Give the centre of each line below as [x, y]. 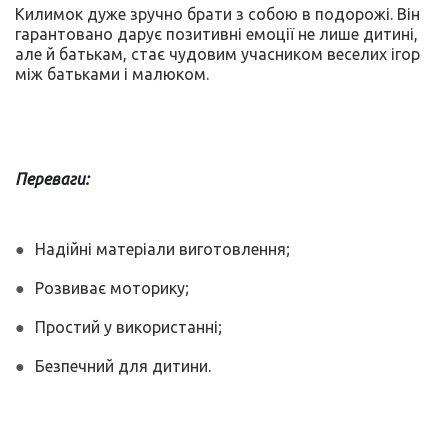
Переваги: [52, 178]
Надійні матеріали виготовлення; [162, 248]
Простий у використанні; [128, 326]
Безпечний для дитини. [123, 365]
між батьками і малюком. [112, 73]
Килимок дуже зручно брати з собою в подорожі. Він [217, 13]
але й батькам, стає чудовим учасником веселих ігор [217, 53]
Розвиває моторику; [112, 287]
